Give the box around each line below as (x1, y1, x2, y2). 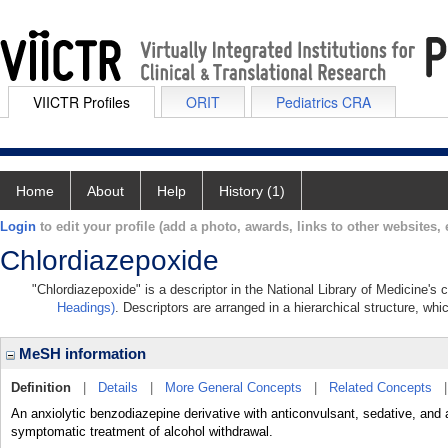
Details (98, 380, 138, 395)
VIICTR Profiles (33, 92, 130, 112)
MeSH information (15, 345, 146, 362)
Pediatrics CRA (276, 92, 371, 112)
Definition (11, 380, 71, 395)
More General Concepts (165, 380, 302, 395)
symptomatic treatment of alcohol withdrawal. (11, 424, 273, 439)
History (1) (219, 183, 285, 199)
